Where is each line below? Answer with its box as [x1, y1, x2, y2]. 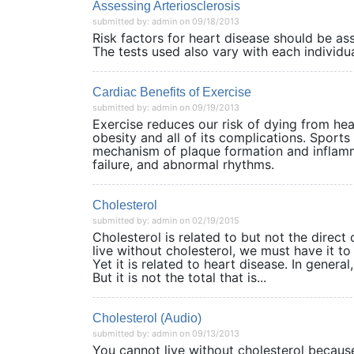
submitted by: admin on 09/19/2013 [92, 102, 239, 113]
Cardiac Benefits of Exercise [92, 85, 251, 99]
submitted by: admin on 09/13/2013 [92, 328, 239, 339]
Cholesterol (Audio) [92, 311, 201, 325]
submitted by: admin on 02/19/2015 [92, 215, 239, 226]
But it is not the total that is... [92, 269, 266, 285]
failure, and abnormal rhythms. [92, 156, 298, 172]
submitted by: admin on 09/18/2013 [92, 16, 239, 27]
